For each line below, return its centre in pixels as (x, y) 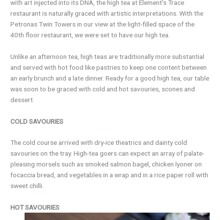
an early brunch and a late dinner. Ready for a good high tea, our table (110, 78)
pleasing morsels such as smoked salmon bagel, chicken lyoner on (106, 164)
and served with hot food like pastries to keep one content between (109, 67)
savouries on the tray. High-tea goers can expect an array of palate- (108, 153)
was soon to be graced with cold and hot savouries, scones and (103, 89)
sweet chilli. (27, 186)
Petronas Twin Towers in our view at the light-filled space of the (103, 24)
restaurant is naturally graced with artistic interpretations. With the (107, 13)
